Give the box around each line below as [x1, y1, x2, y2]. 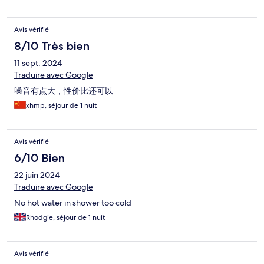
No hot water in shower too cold [14, 197, 131, 209]
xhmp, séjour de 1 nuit [26, 101, 97, 111]
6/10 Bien [14, 151, 65, 166]
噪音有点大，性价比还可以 [14, 85, 113, 97]
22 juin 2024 [14, 170, 60, 181]
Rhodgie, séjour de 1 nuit [26, 213, 105, 223]
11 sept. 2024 [14, 58, 62, 69]
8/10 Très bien [14, 39, 90, 54]
